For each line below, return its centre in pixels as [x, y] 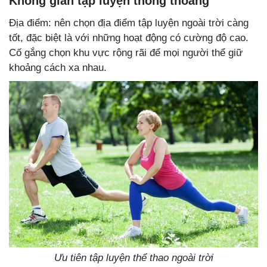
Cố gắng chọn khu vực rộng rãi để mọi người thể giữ [126, 52]
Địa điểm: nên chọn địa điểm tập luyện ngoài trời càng [129, 23]
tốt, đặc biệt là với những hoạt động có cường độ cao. [129, 38]
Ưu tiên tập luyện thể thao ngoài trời [133, 257]
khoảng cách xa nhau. [58, 67]
